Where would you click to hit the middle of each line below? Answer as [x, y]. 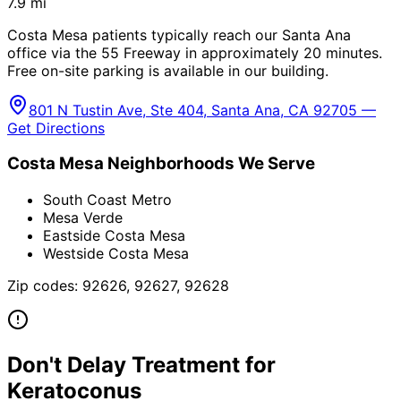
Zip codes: [45, 286]
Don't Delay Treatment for [141, 364]
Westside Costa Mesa [116, 254]
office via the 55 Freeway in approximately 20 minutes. [195, 52]
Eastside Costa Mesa [114, 236]
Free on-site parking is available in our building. [168, 70]
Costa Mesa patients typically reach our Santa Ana [179, 34]
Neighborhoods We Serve [209, 164]
